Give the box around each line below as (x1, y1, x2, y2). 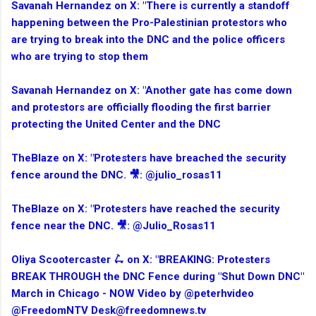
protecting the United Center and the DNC (11, 118, 221, 131)
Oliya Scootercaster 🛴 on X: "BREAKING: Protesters (11, 253, 270, 267)
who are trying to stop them (11, 50, 148, 63)
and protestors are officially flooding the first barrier (11, 101, 271, 114)
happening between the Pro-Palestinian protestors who (11, 16, 287, 30)
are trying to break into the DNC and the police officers (11, 33, 285, 47)
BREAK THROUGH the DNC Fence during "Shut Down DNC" (11, 270, 304, 284)
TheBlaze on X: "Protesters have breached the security (11, 152, 286, 165)
